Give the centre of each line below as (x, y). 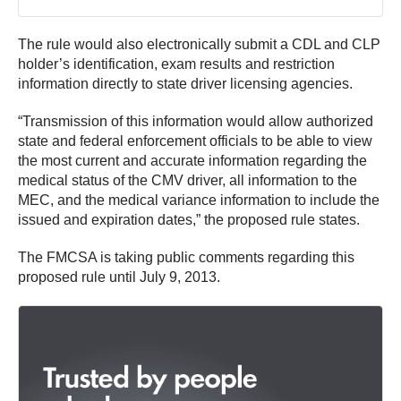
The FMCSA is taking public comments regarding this (186, 257)
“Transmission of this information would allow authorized (196, 121)
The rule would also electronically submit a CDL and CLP (199, 44)
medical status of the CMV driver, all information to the (188, 180)
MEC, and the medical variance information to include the (199, 200)
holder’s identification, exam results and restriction (176, 64)
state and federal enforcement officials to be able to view (195, 141)
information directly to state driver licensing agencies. (185, 83)
